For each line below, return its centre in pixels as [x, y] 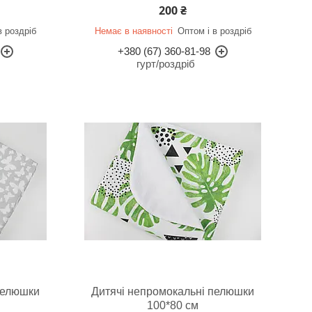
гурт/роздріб [166, 64]
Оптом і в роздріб [214, 31]
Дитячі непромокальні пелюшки [173, 291]
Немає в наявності [133, 31]
